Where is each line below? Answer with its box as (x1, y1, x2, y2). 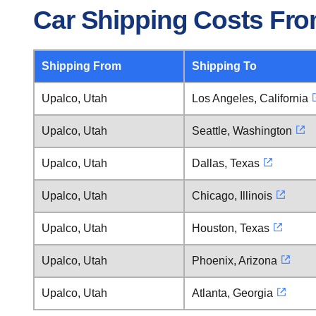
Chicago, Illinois (192, 190, 272, 202)
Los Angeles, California (192, 92, 308, 104)
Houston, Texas (192, 222, 269, 234)
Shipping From (42, 60, 121, 72)
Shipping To (192, 60, 257, 72)
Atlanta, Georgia (192, 287, 273, 299)
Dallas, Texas (192, 157, 260, 169)
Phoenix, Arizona (192, 255, 277, 267)
